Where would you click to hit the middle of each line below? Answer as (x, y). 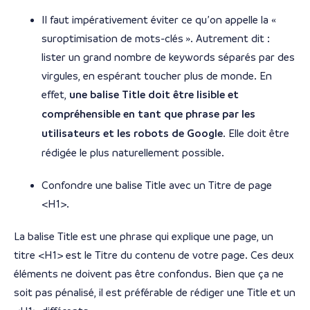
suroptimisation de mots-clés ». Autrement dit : (156, 39)
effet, (55, 95)
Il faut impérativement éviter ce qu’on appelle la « (160, 20)
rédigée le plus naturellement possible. (133, 153)
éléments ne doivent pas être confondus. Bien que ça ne (149, 274)
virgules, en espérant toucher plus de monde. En (157, 76)
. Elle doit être (256, 134)
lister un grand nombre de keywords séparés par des (168, 57)
